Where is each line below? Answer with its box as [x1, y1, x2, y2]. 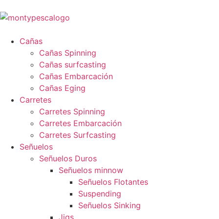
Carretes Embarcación [39, 118, 122, 128]
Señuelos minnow [59, 165, 123, 175]
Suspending [78, 189, 121, 198]
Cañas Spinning [39, 48, 96, 58]
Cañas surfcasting [39, 60, 106, 69]
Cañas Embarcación [39, 71, 113, 81]
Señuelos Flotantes [78, 177, 148, 187]
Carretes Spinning [39, 107, 105, 116]
